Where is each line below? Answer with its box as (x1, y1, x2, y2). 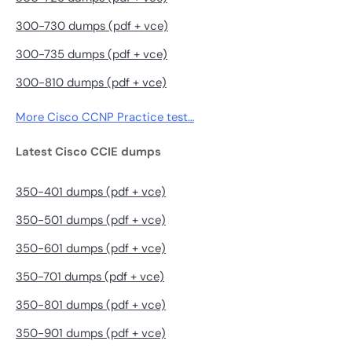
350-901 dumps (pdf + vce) (16, 325, 166, 342)
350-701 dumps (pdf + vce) (16, 269, 164, 285)
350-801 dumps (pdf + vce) (16, 297, 166, 313)
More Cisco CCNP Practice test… (16, 108, 194, 125)
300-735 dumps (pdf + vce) (16, 46, 167, 62)
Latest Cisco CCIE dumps (16, 143, 161, 159)
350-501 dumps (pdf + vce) (16, 212, 166, 229)
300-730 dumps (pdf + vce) (16, 17, 168, 34)
